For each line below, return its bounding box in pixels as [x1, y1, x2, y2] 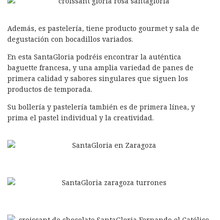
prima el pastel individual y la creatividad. [7, 113, 154, 123]
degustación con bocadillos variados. [7, 34, 133, 44]
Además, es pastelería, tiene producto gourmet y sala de [7, 24, 199, 33]
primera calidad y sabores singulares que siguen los [7, 74, 188, 83]
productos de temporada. [7, 84, 92, 94]
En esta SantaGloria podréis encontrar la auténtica [7, 52, 181, 62]
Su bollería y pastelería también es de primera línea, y [7, 102, 195, 112]
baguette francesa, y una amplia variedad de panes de [7, 63, 193, 73]
